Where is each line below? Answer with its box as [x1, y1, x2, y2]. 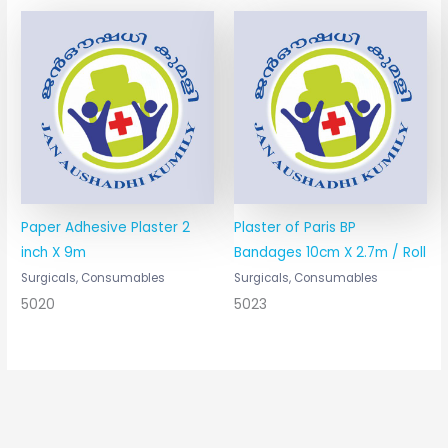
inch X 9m [21, 242, 87, 262]
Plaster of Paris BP [234, 217, 356, 237]
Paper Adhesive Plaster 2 [21, 217, 191, 237]
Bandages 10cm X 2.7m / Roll [234, 242, 426, 262]
